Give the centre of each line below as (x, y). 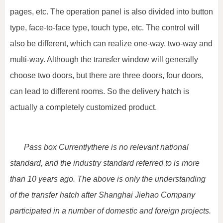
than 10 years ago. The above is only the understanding (108, 179)
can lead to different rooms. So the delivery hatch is (100, 92)
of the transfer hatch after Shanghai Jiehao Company (103, 195)
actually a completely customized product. (83, 108)
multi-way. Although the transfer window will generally (104, 60)
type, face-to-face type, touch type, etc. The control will (105, 28)
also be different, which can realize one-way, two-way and (111, 44)
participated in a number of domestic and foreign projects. (111, 211)
